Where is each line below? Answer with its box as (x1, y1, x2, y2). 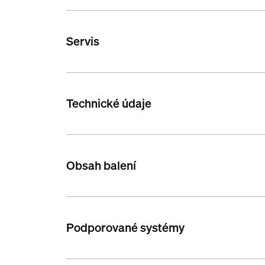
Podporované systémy (66, 219, 185, 236)
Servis (66, 33, 100, 50)
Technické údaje (66, 95, 152, 112)
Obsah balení (66, 157, 137, 174)
